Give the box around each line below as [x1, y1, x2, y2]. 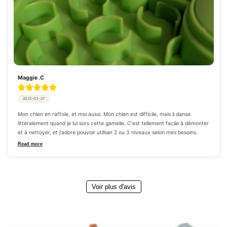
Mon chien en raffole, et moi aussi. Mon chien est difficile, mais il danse [17, 110, 191, 118]
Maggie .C [17, 74, 44, 82]
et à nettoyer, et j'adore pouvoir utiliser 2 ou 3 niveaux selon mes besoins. [17, 129, 198, 136]
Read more [17, 141, 43, 146]
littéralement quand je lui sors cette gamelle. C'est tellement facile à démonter [17, 120, 209, 127]
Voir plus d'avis [91, 182, 136, 191]
